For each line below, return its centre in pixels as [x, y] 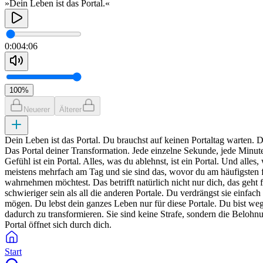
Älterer [70, 109]
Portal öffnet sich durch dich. [58, 225]
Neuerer [37, 109]
